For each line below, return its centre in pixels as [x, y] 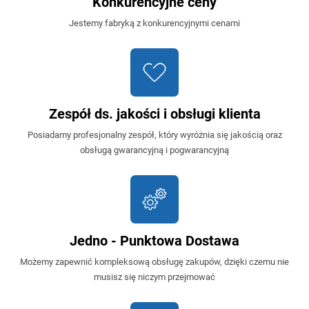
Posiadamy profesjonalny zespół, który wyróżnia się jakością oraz [154, 134]
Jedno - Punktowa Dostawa [154, 240]
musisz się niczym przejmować [154, 277]
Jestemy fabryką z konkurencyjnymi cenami [154, 23]
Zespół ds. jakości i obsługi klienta [154, 113]
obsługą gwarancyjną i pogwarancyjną [154, 150]
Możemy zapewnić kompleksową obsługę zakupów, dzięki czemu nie [154, 261]
